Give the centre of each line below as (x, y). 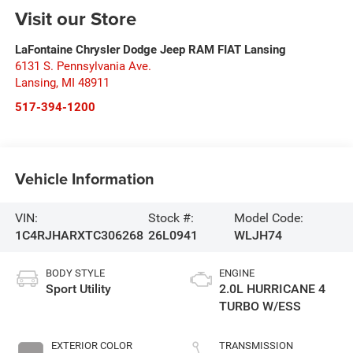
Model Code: (268, 218)
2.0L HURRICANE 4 (272, 289)
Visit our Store (75, 18)
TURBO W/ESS (260, 307)
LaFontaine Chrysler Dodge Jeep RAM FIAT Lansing (150, 49)
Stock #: (171, 218)
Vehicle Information (84, 179)
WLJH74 (258, 236)
